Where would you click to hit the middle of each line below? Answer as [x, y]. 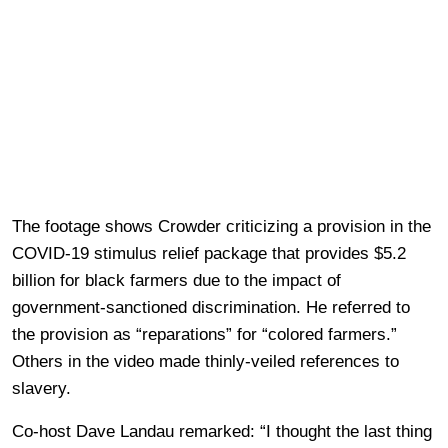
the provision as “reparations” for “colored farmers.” [204, 334]
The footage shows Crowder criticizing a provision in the [221, 226]
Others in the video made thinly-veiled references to [205, 361]
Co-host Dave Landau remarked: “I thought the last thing [222, 431]
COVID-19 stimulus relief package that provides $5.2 [209, 253]
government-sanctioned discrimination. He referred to [211, 307]
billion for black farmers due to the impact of [176, 280]
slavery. [41, 388]
